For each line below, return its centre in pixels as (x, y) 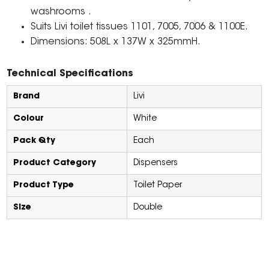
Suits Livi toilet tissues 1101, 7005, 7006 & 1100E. (140, 27)
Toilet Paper (158, 186)
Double (148, 208)
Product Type (44, 186)
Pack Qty (35, 141)
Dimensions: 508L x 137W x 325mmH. (116, 42)
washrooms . (61, 12)
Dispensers (156, 164)
